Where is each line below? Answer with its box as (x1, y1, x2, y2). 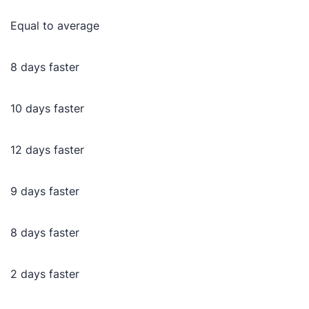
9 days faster (10, 183, 80, 198)
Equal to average (10, 18, 100, 32)
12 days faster (10, 142, 85, 157)
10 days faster (10, 101, 85, 115)
